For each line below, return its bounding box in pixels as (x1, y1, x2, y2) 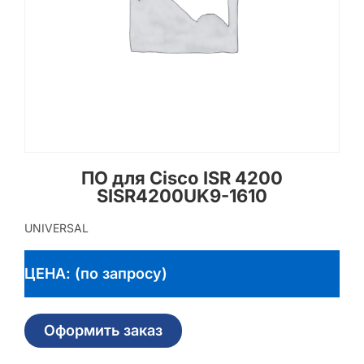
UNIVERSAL (24, 221, 89, 235)
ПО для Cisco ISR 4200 (81, 167, 283, 188)
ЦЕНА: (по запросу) (24, 265, 167, 283)
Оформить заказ (44, 322, 162, 340)
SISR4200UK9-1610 (97, 185, 267, 206)
